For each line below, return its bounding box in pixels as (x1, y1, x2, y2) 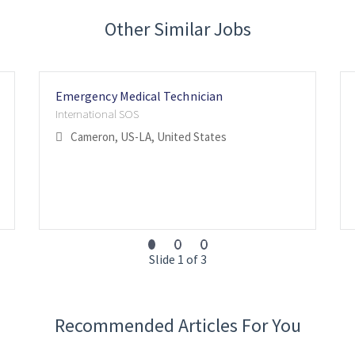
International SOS (55, 106, 139, 122)
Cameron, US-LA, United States (71, 129, 227, 145)
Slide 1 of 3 (148, 251, 207, 268)
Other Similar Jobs (104, 17, 251, 42)
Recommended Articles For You (54, 313, 301, 338)
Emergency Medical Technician (55, 88, 223, 105)
